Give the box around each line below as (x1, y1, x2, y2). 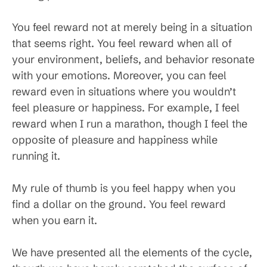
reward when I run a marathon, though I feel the (12, 117, 247, 131)
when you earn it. (12, 213, 97, 227)
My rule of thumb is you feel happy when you (12, 181, 235, 195)
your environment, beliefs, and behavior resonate (12, 52, 254, 66)
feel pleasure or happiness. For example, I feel (12, 101, 240, 114)
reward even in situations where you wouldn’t (12, 85, 236, 98)
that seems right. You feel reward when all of (12, 36, 232, 50)
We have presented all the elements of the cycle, (12, 246, 252, 259)
